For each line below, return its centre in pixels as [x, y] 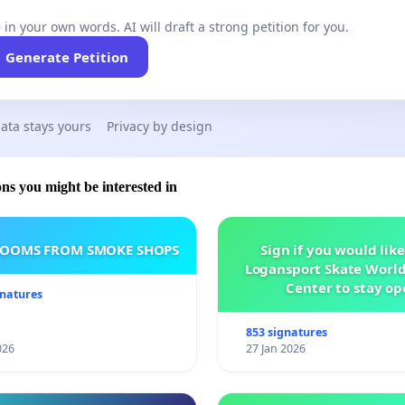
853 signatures [287, 332]
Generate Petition [66, 57]
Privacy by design [160, 126]
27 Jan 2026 [276, 348]
